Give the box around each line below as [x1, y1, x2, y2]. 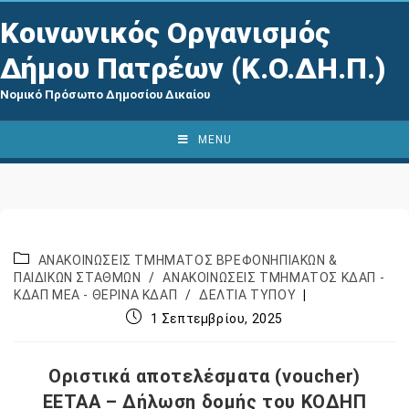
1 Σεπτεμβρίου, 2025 [150, 311, 283, 326]
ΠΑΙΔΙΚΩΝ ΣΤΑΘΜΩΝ [14, 270, 142, 285]
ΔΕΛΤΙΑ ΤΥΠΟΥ [199, 288, 297, 302]
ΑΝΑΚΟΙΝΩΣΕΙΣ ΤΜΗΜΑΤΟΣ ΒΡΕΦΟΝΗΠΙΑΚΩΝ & [37, 253, 338, 267]
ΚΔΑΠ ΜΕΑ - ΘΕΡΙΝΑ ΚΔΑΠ [14, 288, 178, 302]
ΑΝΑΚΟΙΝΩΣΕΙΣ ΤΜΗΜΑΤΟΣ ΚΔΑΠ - [163, 270, 385, 285]
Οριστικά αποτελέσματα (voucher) [48, 364, 361, 387]
